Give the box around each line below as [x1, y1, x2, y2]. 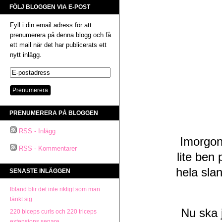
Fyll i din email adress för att [10, 21, 92, 29]
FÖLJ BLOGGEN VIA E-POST [9, 3, 90, 10]
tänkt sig [10, 196, 32, 203]
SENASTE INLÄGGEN [9, 167, 70, 174]
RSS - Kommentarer [19, 145, 77, 152]
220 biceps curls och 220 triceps [10, 208, 97, 215]
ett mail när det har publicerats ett [10, 41, 107, 49]
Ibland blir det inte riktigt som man [10, 186, 100, 193]
